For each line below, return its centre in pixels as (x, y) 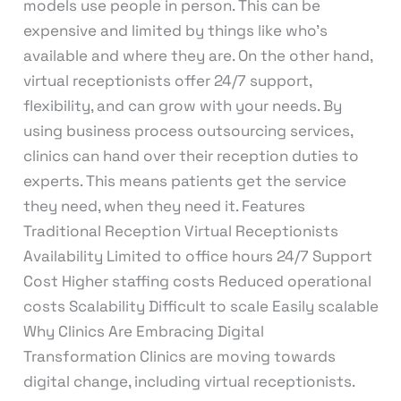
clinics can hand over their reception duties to (191, 155)
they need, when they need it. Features (164, 205)
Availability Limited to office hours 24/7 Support (197, 256)
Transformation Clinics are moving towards (179, 356)
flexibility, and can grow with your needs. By (182, 105)
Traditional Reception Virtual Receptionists (180, 230)
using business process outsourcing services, (188, 130)
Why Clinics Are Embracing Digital (143, 331)
